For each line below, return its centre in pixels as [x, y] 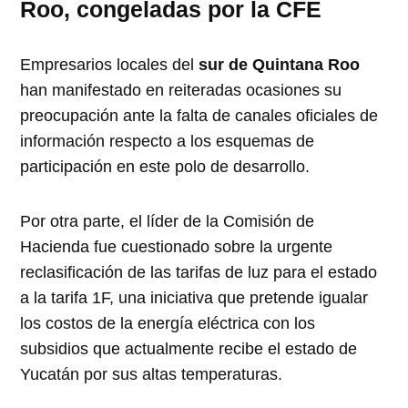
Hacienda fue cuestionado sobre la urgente [177, 247]
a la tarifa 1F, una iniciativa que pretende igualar [194, 298]
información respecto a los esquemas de [168, 142]
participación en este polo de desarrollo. [165, 167]
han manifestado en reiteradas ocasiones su [181, 91]
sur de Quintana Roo [280, 65]
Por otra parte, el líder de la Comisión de [168, 222]
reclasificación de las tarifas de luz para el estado [199, 273]
